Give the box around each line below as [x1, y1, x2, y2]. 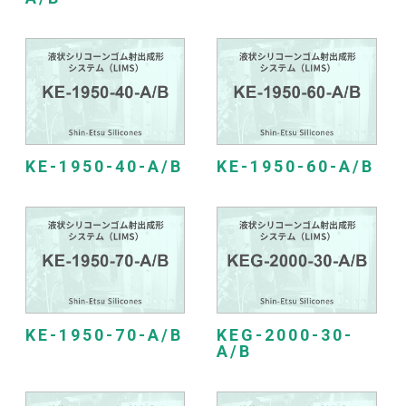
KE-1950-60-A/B [216, 157, 374, 176]
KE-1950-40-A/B [24, 157, 183, 176]
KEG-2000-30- [216, 325, 353, 344]
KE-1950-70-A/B [24, 325, 183, 344]
